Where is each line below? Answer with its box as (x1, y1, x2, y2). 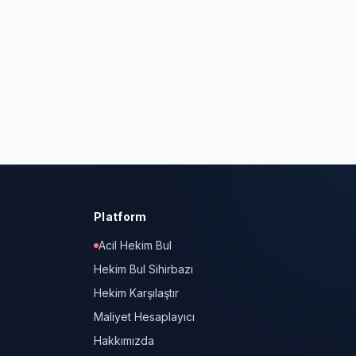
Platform (93, 210, 147, 223)
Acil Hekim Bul (98, 238, 172, 252)
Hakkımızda (93, 334, 154, 347)
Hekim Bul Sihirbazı (93, 262, 193, 276)
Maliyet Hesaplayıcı (93, 310, 195, 323)
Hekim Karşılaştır (93, 286, 179, 300)
